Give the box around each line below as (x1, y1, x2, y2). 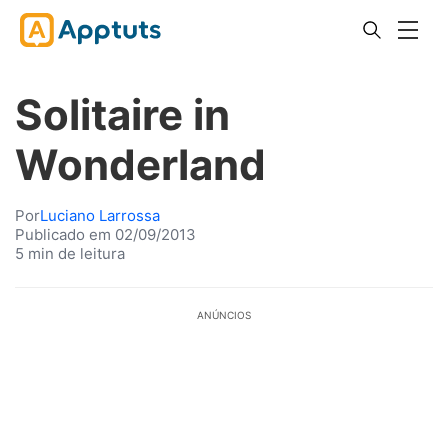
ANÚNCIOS (197, 309, 251, 321)
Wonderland (15, 139, 266, 190)
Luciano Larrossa (40, 206, 160, 225)
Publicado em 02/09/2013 (15, 225, 196, 244)
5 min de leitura (15, 244, 125, 263)
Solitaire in (15, 89, 230, 140)
